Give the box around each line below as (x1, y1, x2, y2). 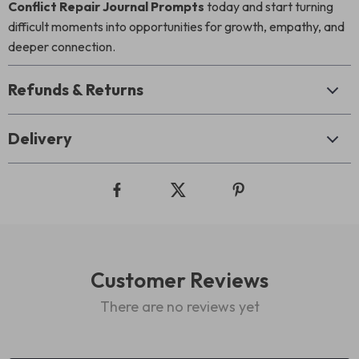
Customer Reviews (91, 267, 268, 293)
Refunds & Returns (8, 79, 143, 99)
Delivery (8, 128, 72, 148)
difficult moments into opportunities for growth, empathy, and (8, 18, 345, 34)
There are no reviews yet (99, 297, 260, 316)
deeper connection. (8, 38, 115, 54)
